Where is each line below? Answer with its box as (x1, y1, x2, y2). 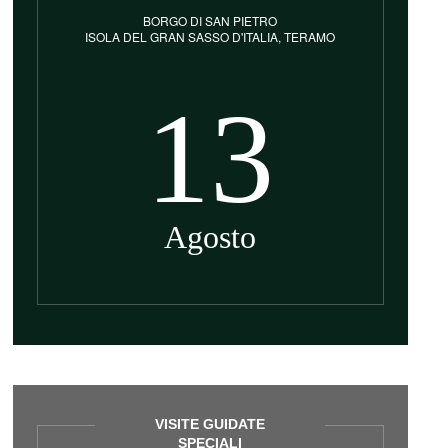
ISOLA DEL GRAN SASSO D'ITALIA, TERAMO (85, 28, 336, 45)
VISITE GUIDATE (155, 416, 266, 432)
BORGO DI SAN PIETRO (143, 12, 278, 29)
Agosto (164, 219, 257, 255)
